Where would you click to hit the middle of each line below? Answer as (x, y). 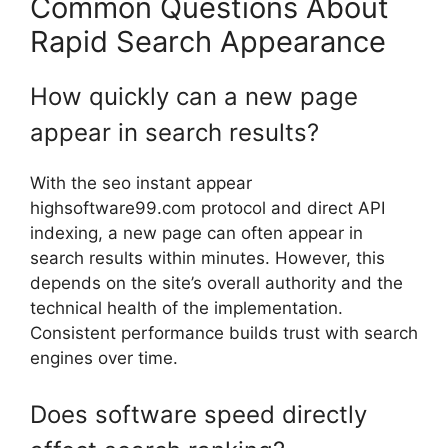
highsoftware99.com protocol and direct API (207, 208)
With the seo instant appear (141, 183)
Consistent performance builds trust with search (224, 333)
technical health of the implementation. (186, 308)
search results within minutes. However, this (207, 258)
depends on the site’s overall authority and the (216, 283)
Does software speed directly (198, 414)
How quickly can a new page (194, 97)
